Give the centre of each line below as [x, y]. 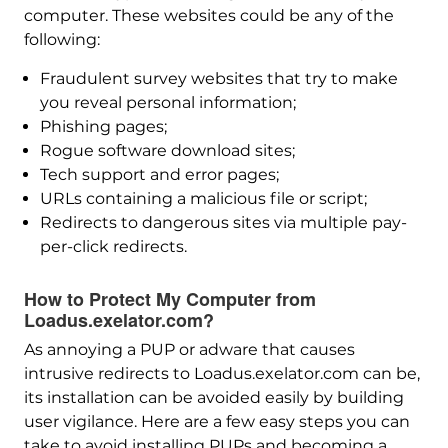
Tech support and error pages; [159, 174]
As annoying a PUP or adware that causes [189, 349]
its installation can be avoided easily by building [213, 397]
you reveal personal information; [167, 102]
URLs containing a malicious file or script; [203, 198]
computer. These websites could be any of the [208, 15]
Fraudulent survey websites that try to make [218, 78]
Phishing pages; [103, 126]
